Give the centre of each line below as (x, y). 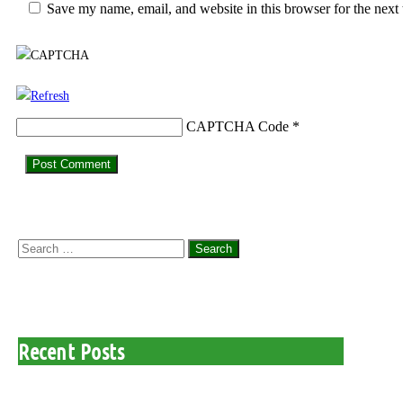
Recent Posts (71, 351)
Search (34, 248)
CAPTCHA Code (237, 127)
